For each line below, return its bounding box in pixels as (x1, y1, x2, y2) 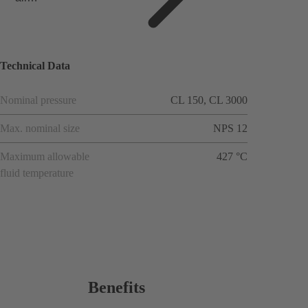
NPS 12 (213, 122, 247, 134)
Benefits (88, 278, 145, 296)
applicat (1, 4, 40, 16)
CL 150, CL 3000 (170, 93, 247, 106)
